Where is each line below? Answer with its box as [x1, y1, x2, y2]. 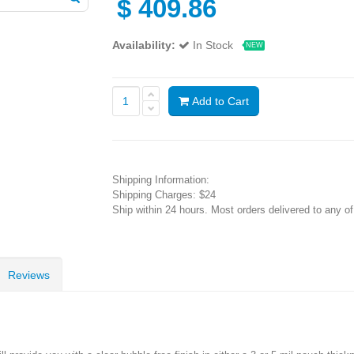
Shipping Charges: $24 [111, 188, 216, 201]
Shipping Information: [111, 173, 209, 186]
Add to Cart [188, 94, 249, 107]
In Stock [192, 38, 236, 51]
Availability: [111, 38, 175, 51]
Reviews [8, 268, 50, 281]
